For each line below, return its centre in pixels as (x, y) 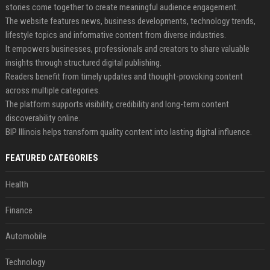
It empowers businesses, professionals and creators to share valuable (127, 49)
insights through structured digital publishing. (83, 62)
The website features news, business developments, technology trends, (130, 21)
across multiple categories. (52, 90)
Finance (19, 210)
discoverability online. (42, 118)
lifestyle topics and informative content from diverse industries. (115, 35)
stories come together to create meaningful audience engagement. (121, 7)
